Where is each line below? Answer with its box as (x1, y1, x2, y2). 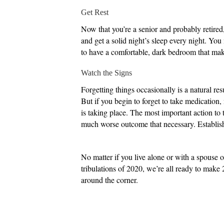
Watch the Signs (81, 68, 132, 77)
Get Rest (81, 7, 108, 16)
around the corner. (81, 174, 138, 185)
